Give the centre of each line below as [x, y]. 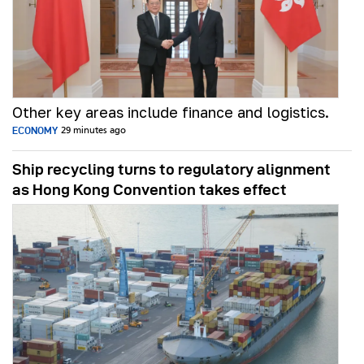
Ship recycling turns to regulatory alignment [171, 169]
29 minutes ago [93, 131]
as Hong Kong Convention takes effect [149, 190]
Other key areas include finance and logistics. [171, 112]
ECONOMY [35, 130]
